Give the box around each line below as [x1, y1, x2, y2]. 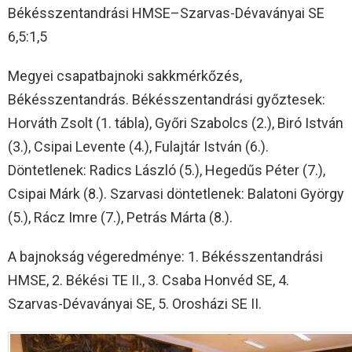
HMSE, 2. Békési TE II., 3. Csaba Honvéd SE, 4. [8, 271, 289, 288]
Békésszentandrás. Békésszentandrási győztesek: [8, 90, 325, 108]
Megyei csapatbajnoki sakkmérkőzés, [8, 67, 242, 84]
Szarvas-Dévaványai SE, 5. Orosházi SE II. [8, 295, 262, 312]
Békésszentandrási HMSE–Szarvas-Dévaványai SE [8, 4, 324, 21]
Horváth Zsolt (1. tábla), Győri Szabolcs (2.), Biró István [8, 114, 343, 131]
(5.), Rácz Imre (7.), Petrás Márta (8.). [8, 208, 233, 225]
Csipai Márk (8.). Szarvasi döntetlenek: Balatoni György [8, 185, 344, 202]
